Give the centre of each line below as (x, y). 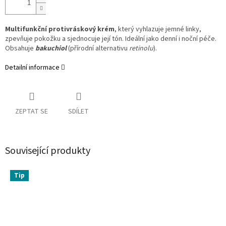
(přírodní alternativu (99, 49)
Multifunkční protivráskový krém (60, 30)
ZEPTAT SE (32, 112)
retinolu (141, 49)
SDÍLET (78, 112)
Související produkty (48, 151)
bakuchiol (51, 49)
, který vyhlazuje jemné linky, (158, 30)
